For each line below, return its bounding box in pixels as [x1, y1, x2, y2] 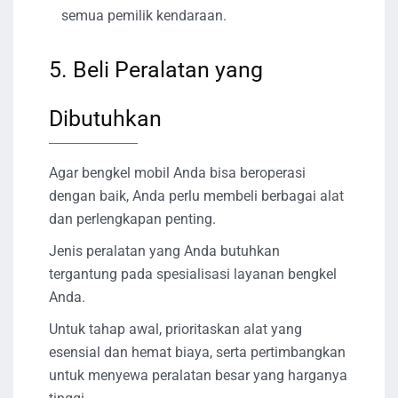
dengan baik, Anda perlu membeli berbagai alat [49, 187, 344, 204]
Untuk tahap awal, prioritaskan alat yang [49, 320, 302, 338]
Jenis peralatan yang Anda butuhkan [49, 242, 280, 259]
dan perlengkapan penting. [49, 210, 216, 227]
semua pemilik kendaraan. [61, 6, 227, 24]
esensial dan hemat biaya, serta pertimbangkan [49, 343, 346, 361]
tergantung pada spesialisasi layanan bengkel [49, 265, 337, 283]
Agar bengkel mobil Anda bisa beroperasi [49, 163, 306, 181]
